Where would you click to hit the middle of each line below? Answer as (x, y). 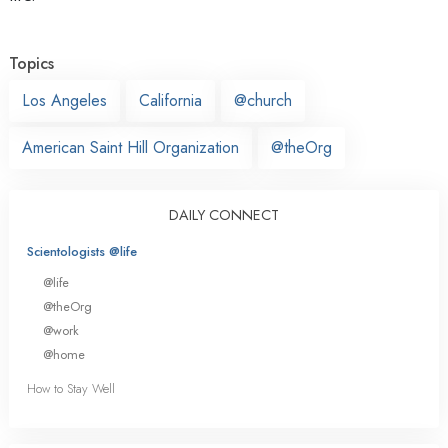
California (170, 100)
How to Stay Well (71, 389)
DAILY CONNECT (224, 214)
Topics (31, 63)
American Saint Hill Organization (130, 147)
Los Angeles (64, 100)
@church (263, 100)
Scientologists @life (82, 251)
